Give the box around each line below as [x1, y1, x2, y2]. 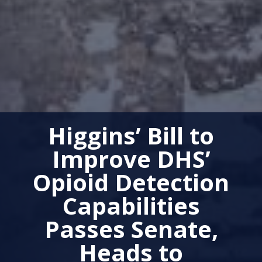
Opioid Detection [33, 166, 229, 198]
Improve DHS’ [51, 143, 211, 175]
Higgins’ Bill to [48, 119, 214, 151]
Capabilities [62, 189, 200, 222]
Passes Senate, [44, 213, 218, 245]
